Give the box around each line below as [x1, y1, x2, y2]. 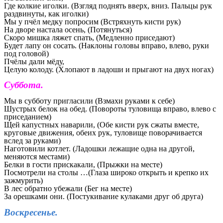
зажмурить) [4, 176, 43, 185]
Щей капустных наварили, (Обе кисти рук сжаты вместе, [4, 120, 199, 129]
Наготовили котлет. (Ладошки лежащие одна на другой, [4, 144, 195, 153]
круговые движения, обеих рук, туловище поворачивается [4, 128, 202, 137]
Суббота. [4, 80, 43, 91]
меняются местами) [4, 152, 70, 161]
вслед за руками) [4, 136, 61, 145]
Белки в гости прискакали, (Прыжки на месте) [4, 160, 162, 169]
